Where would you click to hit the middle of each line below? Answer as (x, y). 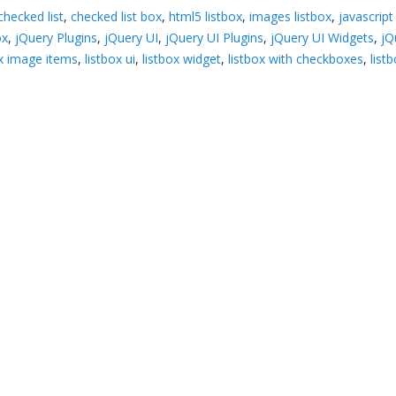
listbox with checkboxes (296, 58)
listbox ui (110, 58)
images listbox (291, 16)
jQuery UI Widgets (323, 37)
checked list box (117, 16)
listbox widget (182, 58)
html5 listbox (206, 16)
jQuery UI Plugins (215, 37)
